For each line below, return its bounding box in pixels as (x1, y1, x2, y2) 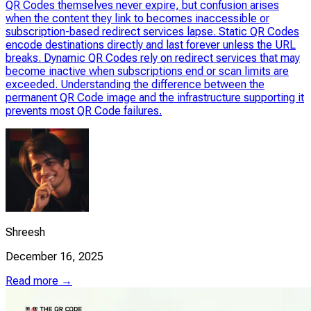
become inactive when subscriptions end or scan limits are (6, 64, 289, 78)
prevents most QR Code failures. (6, 103, 162, 117)
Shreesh (6, 225, 45, 239)
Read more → (6, 274, 72, 287)
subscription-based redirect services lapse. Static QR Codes (6, 24, 299, 38)
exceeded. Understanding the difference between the (6, 77, 264, 91)
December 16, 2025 (6, 249, 103, 263)
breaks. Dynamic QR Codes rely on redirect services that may (6, 51, 300, 65)
